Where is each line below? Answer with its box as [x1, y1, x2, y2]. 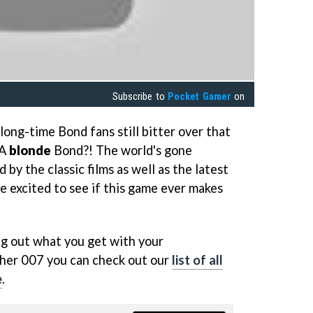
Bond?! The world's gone [54, 143, 192, 159]
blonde [9, 143, 54, 159]
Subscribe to [112, 90, 168, 103]
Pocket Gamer [168, 90, 231, 103]
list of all [172, 252, 223, 268]
